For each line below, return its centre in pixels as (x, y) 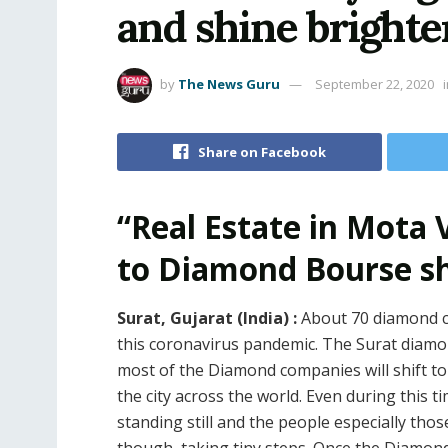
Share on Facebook (261, 151)
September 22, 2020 (374, 83)
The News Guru (229, 83)
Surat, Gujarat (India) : (209, 318)
